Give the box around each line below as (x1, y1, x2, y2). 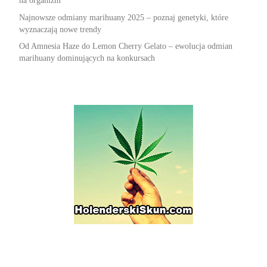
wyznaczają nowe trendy (18, 24, 101, 34)
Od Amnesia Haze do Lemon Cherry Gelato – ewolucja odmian (18, 42, 232, 51)
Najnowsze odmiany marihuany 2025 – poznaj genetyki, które (18, 13, 228, 22)
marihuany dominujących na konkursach (18, 54, 155, 63)
